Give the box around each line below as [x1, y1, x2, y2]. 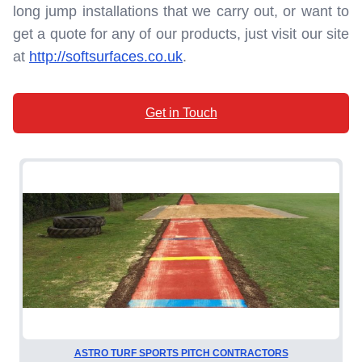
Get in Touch [145, 105, 217, 120]
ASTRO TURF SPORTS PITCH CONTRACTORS [74, 347, 288, 360]
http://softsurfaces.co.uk [29, 48, 183, 65]
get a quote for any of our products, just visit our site [13, 25, 349, 42]
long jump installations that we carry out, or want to [13, 2, 349, 19]
